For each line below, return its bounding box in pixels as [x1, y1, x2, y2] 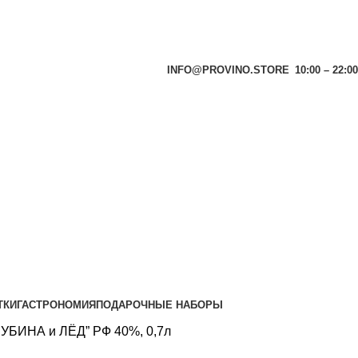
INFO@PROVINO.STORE [167, 64, 289, 76]
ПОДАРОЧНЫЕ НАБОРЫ [95, 298, 223, 311]
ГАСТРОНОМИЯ [16, 298, 96, 311]
